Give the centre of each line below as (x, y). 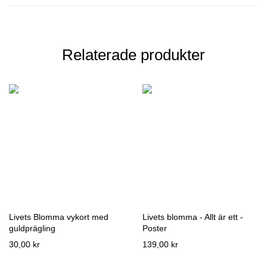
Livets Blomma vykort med (59, 217)
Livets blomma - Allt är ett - (193, 217)
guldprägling (32, 228)
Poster (155, 228)
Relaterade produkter (133, 55)
